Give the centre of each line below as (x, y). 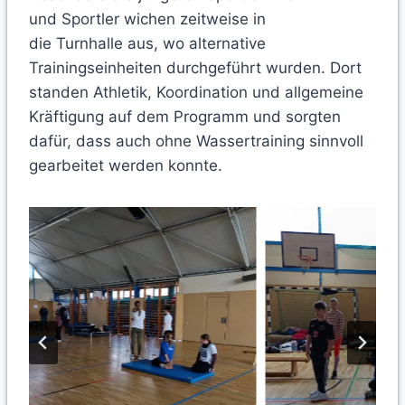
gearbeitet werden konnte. (128, 166)
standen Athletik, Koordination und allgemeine (196, 93)
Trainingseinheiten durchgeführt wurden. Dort (195, 68)
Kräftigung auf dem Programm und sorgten (185, 117)
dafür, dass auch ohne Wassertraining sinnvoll (196, 141)
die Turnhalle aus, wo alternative (147, 44)
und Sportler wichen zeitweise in (147, 19)
